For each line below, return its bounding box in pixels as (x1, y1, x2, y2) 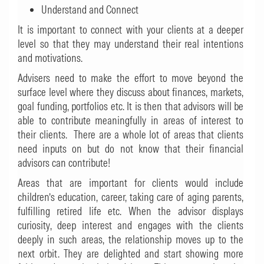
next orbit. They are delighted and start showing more (18, 247, 243, 260)
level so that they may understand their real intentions (18, 37, 243, 51)
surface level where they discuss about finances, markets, (18, 85, 243, 99)
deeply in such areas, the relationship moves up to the (18, 233, 243, 246)
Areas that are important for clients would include (18, 176, 243, 190)
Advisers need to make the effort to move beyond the (18, 71, 243, 85)
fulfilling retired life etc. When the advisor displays (18, 204, 243, 218)
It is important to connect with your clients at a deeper (18, 23, 243, 37)
